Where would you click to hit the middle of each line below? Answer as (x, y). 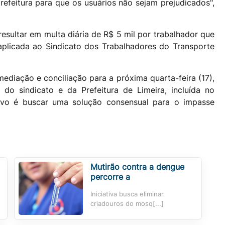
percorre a (110, 177)
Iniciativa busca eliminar (127, 194)
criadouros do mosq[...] (127, 203)
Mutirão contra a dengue (137, 166)
